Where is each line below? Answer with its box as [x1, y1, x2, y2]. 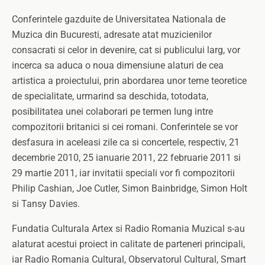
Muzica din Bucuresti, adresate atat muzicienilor [12, 29, 212, 40]
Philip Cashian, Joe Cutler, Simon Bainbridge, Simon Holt [12, 183, 247, 194]
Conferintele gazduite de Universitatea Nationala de [12, 14, 225, 25]
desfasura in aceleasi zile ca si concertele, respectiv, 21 [12, 137, 240, 148]
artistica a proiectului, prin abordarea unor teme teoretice [12, 75, 247, 86]
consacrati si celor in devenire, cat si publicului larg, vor [12, 44, 240, 56]
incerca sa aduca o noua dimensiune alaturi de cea [12, 60, 224, 71]
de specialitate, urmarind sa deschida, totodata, [12, 91, 208, 102]
